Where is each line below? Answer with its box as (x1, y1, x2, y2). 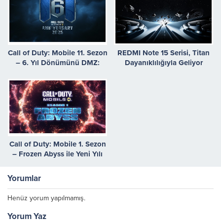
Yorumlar (7, 173, 41, 184)
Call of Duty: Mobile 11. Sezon (7, 48, 108, 58)
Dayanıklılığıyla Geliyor (124, 58, 203, 68)
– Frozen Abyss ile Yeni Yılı (12, 149, 103, 158)
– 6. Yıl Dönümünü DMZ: (15, 58, 100, 68)
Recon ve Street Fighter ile (13, 68, 102, 77)
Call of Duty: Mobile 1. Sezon (9, 139, 106, 148)
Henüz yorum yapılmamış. (7, 193, 85, 202)
